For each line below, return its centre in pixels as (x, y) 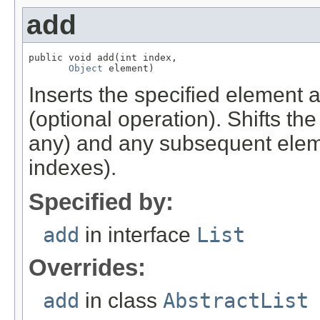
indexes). (72, 167)
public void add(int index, (103, 57)
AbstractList (236, 300)
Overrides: (87, 267)
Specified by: (101, 201)
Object (86, 68)
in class (121, 300)
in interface (138, 234)
